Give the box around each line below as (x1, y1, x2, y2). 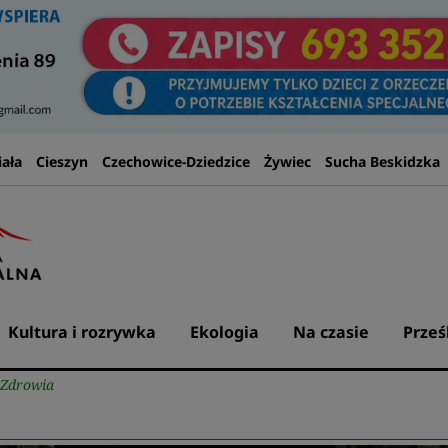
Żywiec (263, 152, 311, 171)
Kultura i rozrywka (7, 321, 156, 343)
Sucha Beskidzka (324, 152, 440, 171)
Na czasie (292, 321, 369, 343)
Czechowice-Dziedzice (101, 152, 250, 171)
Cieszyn (35, 152, 88, 171)
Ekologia (189, 321, 259, 343)
